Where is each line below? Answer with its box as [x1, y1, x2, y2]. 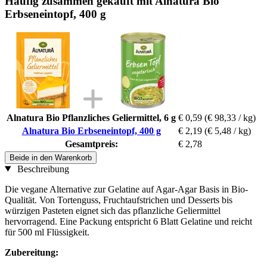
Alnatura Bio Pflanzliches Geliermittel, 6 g [7, 112, 176, 123]
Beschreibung [14, 163, 69, 174]
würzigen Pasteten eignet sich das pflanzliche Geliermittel [5, 205, 221, 216]
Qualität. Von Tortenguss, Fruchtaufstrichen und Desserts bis [5, 194, 232, 205]
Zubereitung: [5, 247, 58, 257]
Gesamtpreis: [64, 138, 118, 149]
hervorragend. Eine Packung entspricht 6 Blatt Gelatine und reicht [5, 216, 252, 226]
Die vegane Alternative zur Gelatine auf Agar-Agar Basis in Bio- [5, 184, 248, 194]
